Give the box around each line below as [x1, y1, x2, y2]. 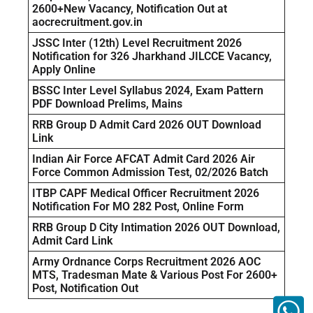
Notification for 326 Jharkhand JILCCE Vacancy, [32, 49, 272, 63]
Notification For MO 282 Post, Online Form [32, 199, 244, 213]
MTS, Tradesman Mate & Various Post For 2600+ [32, 268, 277, 282]
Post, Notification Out [32, 281, 138, 295]
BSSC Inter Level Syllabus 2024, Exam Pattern [32, 83, 263, 97]
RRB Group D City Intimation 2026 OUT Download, [32, 220, 280, 234]
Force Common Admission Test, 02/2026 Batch [32, 165, 268, 179]
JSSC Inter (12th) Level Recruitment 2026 [32, 36, 242, 50]
